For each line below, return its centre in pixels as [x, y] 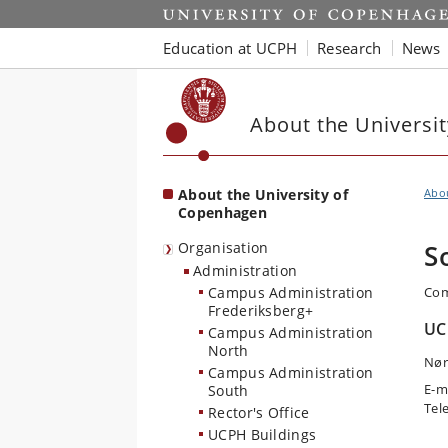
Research [349, 47]
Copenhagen [223, 212]
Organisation [223, 247]
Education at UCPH [230, 47]
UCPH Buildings [262, 434]
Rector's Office [259, 412]
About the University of [263, 194]
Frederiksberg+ [261, 310]
